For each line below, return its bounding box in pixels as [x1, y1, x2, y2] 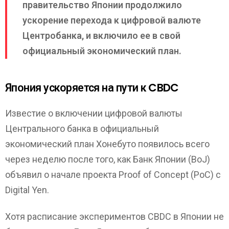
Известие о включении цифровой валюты [5, 107, 182, 119]
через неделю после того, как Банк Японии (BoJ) [5, 153, 210, 165]
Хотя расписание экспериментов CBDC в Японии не [5, 211, 224, 222]
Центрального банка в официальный [5, 123, 159, 134]
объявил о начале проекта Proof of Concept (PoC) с [5, 169, 221, 180]
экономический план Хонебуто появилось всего [5, 138, 210, 149]
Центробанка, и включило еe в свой [22, 30, 180, 41]
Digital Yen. [5, 184, 49, 195]
